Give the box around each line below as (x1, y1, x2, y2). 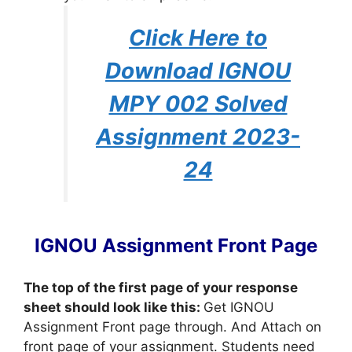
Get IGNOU (203, 299, 274, 316)
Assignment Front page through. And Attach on (24, 319, 321, 335)
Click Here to (129, 24, 267, 51)
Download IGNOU (105, 57, 291, 84)
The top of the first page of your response (24, 280, 298, 296)
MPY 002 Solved (108, 90, 288, 117)
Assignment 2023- (96, 123, 300, 150)
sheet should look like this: (24, 299, 203, 316)
